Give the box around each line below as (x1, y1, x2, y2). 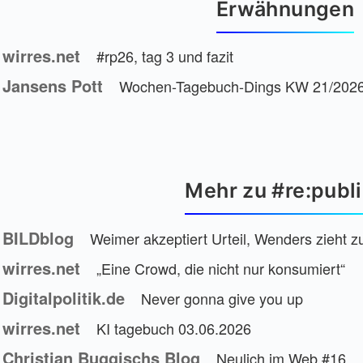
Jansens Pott (2, 74, 103, 98)
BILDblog (2, 225, 74, 250)
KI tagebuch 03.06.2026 (96, 317, 251, 339)
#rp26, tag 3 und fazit (96, 45, 233, 67)
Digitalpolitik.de (2, 285, 125, 310)
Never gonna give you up (141, 287, 303, 309)
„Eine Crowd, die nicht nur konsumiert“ (96, 257, 345, 279)
